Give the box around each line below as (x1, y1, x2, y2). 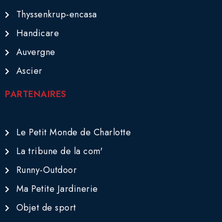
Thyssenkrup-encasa (16, 8, 97, 21)
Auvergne (16, 46, 55, 59)
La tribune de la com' (16, 145, 103, 158)
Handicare (16, 27, 59, 40)
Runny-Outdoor (16, 164, 77, 177)
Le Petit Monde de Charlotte (16, 126, 131, 139)
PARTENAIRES (5, 88, 66, 101)
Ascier (16, 64, 43, 78)
